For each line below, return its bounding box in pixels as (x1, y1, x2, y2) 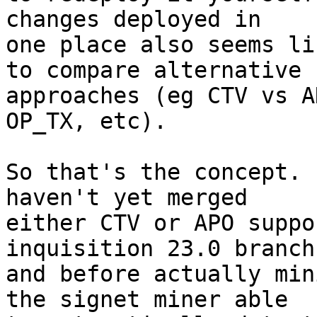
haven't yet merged (6, 185, 248, 210)
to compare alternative (6, 57, 301, 83)
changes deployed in (6, 6, 261, 32)
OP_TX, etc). (6, 108, 167, 134)
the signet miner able (6, 287, 288, 312)
